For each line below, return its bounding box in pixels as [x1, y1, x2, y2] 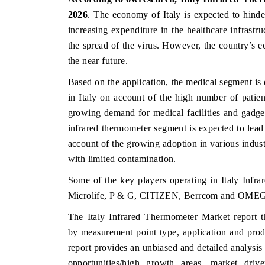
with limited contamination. [67, 153, 176, 164]
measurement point [81, 227, 157, 237]
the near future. [67, 55, 128, 66]
